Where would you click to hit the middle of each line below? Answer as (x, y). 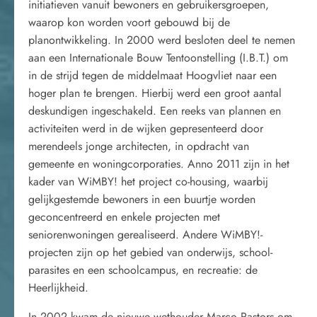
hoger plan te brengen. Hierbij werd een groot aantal (155, 93)
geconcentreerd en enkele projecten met (124, 217)
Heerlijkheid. (58, 288)
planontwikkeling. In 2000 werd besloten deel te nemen (162, 40)
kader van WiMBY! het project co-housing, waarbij (148, 181)
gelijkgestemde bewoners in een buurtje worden (142, 199)
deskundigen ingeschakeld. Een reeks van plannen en (155, 111)
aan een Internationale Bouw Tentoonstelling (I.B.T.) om (158, 58)
